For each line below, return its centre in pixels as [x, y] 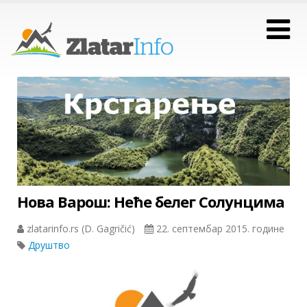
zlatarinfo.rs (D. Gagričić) [81, 229]
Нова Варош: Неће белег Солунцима [151, 202]
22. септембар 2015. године [219, 229]
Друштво [49, 245]
